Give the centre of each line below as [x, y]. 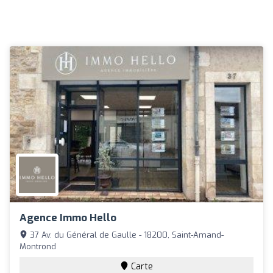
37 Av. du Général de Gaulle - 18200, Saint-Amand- [126, 235]
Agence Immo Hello [68, 218]
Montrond [38, 246]
